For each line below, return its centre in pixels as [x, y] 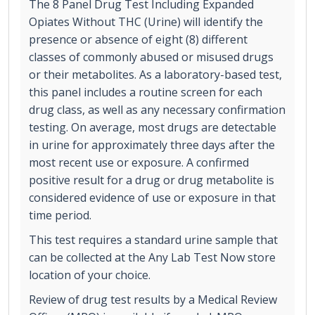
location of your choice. [90, 275]
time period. [60, 216]
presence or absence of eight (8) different [138, 40]
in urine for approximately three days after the [152, 145]
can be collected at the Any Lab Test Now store [152, 258]
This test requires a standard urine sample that [153, 240]
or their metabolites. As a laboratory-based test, [155, 75]
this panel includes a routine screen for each [146, 92]
